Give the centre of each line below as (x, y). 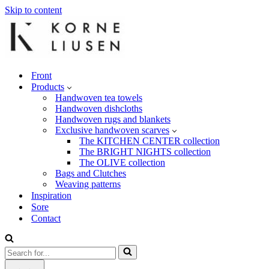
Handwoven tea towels (99, 98)
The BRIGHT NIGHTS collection (145, 152)
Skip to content (33, 10)
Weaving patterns (88, 184)
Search (17, 249)
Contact (46, 218)
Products (48, 87)
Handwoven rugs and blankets (113, 119)
